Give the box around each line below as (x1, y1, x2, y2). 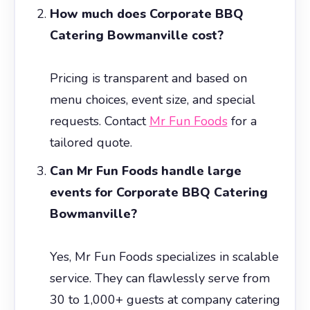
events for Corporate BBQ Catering (49, 183, 268, 201)
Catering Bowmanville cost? (49, 26, 224, 44)
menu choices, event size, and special (49, 91, 255, 108)
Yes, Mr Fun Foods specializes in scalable (49, 248, 279, 265)
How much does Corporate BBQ (49, 5, 244, 22)
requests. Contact (49, 112, 149, 129)
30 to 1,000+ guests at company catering (49, 291, 280, 308)
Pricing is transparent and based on (49, 69, 247, 86)
